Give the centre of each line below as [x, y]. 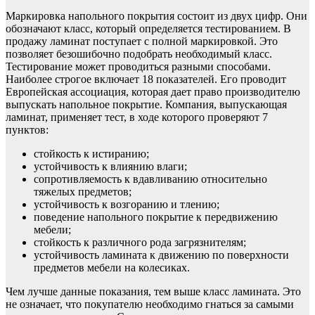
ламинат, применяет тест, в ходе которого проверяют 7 [137, 117]
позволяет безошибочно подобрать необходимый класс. [139, 54]
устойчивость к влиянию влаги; [110, 167]
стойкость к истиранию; [91, 154]
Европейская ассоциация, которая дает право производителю [153, 92]
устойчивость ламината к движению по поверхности [161, 255]
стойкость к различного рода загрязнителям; [140, 243]
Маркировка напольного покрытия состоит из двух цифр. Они [156, 16]
